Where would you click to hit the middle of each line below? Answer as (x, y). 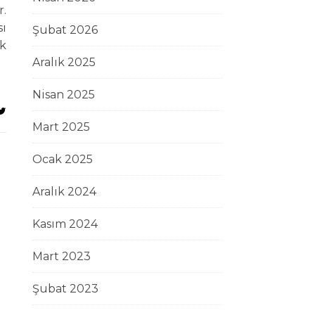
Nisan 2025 (64, 95)
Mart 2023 (62, 256)
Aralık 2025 (64, 62)
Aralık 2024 (64, 192)
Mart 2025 (61, 127)
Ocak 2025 (63, 159)
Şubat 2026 (65, 30)
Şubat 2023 (65, 289)
